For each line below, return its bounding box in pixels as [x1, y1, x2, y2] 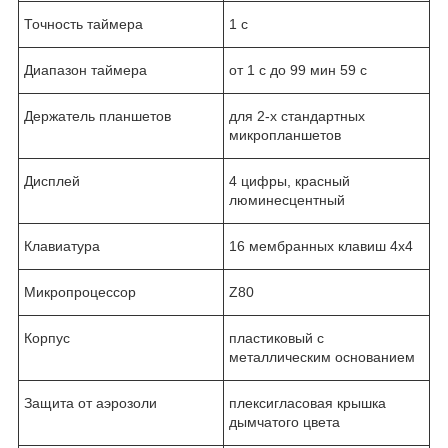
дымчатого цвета [229, 413, 340, 430]
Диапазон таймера [24, 61, 147, 78]
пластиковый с [229, 329, 324, 346]
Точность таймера [24, 15, 143, 32]
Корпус [24, 329, 70, 346]
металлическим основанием [229, 348, 415, 365]
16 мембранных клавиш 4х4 [229, 237, 413, 254]
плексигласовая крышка [229, 394, 386, 411]
